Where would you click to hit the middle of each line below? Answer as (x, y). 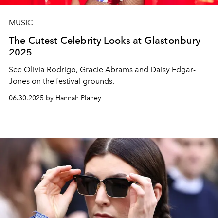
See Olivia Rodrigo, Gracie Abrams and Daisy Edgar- (102, 69)
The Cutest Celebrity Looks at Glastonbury (105, 40)
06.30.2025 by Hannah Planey (55, 98)
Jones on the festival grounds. (63, 81)
